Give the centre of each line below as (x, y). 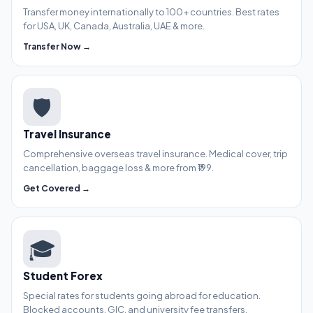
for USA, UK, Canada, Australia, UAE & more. (114, 26)
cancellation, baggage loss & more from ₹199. (118, 168)
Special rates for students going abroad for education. (142, 296)
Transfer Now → (57, 47)
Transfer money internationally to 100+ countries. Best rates (151, 12)
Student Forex (63, 276)
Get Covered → (57, 189)
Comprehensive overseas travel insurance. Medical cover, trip (155, 154)
